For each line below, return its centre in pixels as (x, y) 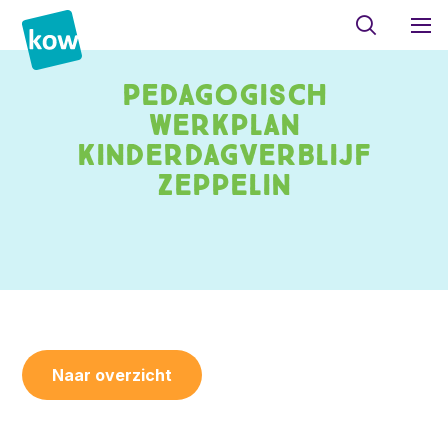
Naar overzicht (112, 375)
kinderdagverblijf (224, 155)
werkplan (224, 125)
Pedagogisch (224, 95)
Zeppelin (224, 185)
